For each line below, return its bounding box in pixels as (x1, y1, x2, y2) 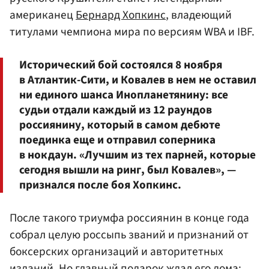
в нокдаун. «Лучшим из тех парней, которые (19, 146, 256, 163)
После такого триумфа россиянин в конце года (10, 210, 249, 227)
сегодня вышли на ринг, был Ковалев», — (19, 161, 236, 178)
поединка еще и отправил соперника (19, 131, 216, 148)
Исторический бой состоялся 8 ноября (19, 56, 222, 73)
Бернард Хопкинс (76, 6, 166, 23)
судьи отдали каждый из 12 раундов (19, 101, 212, 118)
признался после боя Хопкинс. (19, 176, 181, 193)
